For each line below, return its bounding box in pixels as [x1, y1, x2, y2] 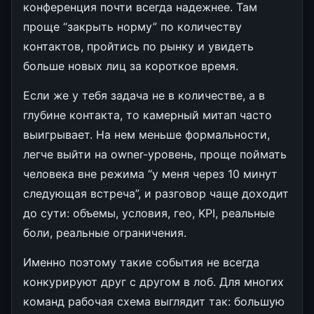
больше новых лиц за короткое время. [23, 58, 238, 73]
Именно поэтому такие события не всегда [23, 254, 259, 269]
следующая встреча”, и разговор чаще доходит [23, 186, 289, 200]
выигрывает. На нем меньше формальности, [23, 127, 270, 142]
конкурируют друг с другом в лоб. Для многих [23, 274, 284, 289]
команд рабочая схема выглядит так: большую [23, 294, 285, 308]
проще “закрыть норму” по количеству [23, 19, 242, 34]
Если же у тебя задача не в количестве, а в [23, 88, 265, 102]
